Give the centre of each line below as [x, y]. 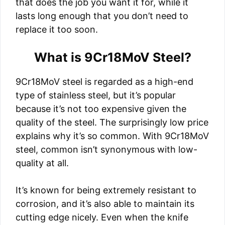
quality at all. [42, 163]
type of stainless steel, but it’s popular [96, 95]
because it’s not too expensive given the [101, 109]
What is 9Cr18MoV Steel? [113, 57]
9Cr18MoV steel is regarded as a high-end [104, 82]
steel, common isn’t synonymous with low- [106, 149]
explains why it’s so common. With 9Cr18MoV [112, 136]
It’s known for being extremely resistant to [106, 190]
